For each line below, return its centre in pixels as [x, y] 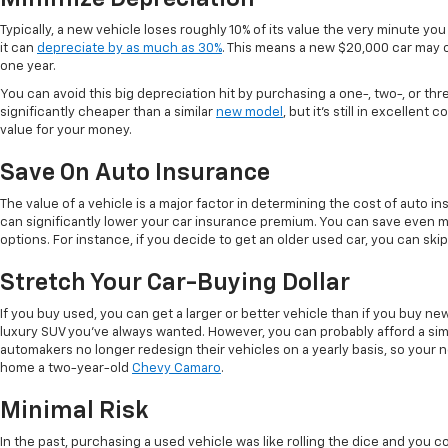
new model [249, 113]
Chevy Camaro [176, 369]
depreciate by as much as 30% [129, 49]
